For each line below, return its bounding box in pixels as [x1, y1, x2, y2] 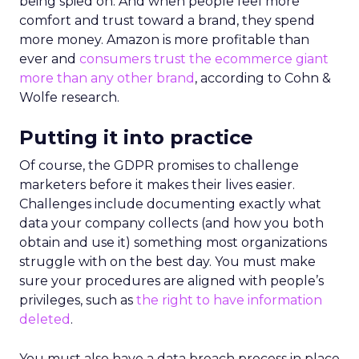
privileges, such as [19, 292, 136, 308]
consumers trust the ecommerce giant [79, 50, 329, 67]
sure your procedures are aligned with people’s [19, 272, 324, 288]
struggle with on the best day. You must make [19, 253, 316, 269]
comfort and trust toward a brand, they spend [19, 12, 315, 28]
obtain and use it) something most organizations [19, 234, 327, 250]
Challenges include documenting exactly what [19, 196, 321, 212]
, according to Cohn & [195, 70, 331, 86]
